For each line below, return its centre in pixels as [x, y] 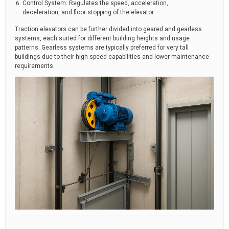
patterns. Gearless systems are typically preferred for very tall [102, 48]
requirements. [35, 66]
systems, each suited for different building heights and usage [102, 38]
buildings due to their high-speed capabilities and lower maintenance [112, 57]
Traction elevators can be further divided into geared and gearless [108, 29]
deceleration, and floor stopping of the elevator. [89, 12]
